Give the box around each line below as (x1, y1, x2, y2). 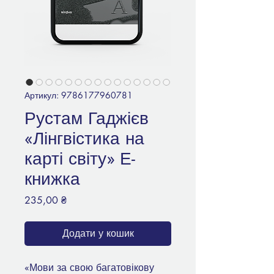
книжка (24, 168, 80, 190)
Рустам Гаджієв (24, 107, 149, 130)
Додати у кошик (62, 227, 134, 240)
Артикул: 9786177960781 (24, 89, 133, 102)
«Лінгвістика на (24, 127, 144, 150)
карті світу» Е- (24, 147, 135, 170)
